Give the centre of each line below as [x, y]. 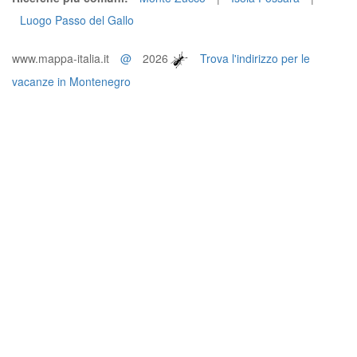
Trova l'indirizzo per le [255, 58]
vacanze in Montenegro [71, 82]
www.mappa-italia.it [62, 58]
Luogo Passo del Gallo [77, 20]
